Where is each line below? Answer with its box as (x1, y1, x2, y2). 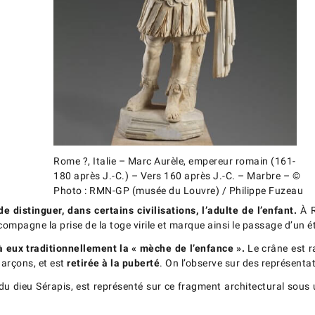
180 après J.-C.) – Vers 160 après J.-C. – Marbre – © (53, 170, 300, 182)
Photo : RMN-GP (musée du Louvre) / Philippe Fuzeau (53, 185, 303, 197)
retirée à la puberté (67, 257, 160, 269)
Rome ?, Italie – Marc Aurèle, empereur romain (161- (53, 155, 296, 167)
